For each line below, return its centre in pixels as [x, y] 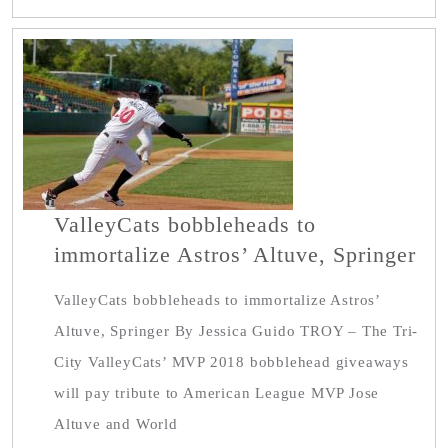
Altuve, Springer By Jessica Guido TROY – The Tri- [236, 331]
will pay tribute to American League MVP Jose [217, 393]
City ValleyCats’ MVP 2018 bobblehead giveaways [231, 362]
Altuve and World [116, 424]
